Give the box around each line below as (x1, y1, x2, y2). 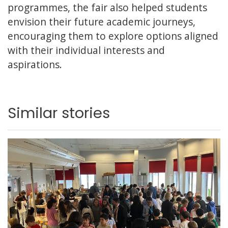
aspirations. (8, 57, 62, 71)
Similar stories (8, 102, 110, 123)
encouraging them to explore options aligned (8, 28, 218, 43)
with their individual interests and (8, 43, 165, 57)
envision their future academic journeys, (8, 14, 195, 28)
